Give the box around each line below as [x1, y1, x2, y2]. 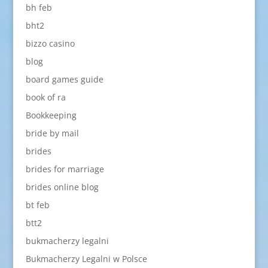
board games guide [25, 73, 103, 85]
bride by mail [25, 127, 79, 139]
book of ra [25, 91, 66, 103]
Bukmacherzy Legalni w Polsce [25, 252, 147, 264]
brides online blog [25, 181, 99, 193]
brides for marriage [25, 163, 104, 175]
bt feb [25, 199, 50, 211]
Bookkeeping [25, 109, 77, 121]
